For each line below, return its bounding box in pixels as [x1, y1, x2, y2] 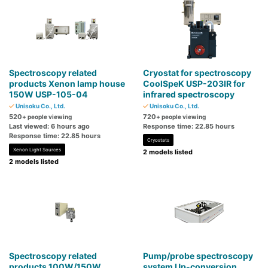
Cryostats [147, 137, 169, 144]
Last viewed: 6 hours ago [9, 122, 90, 131]
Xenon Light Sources [13, 147, 61, 153]
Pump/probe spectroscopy [143, 251, 253, 261]
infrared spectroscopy [143, 89, 234, 100]
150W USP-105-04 [9, 89, 87, 100]
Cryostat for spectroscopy [143, 68, 251, 78]
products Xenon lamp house [9, 78, 125, 89]
